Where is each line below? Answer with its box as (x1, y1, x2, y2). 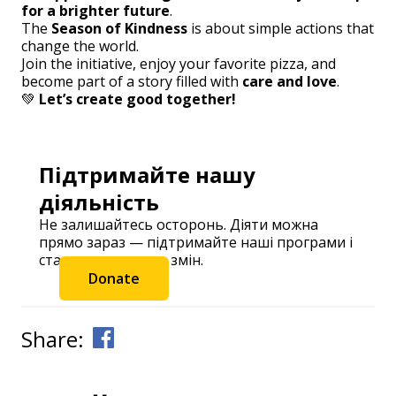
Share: (21, 324, 84, 354)
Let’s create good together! (39, 89, 236, 110)
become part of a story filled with (21, 72, 242, 92)
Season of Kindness (51, 19, 187, 39)
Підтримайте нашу (39, 160, 255, 190)
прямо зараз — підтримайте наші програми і (39, 232, 353, 253)
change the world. (21, 36, 139, 57)
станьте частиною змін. (39, 250, 203, 270)
